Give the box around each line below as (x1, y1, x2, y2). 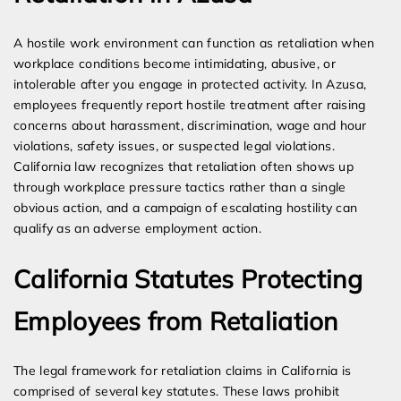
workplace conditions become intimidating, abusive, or (13, 55, 336, 73)
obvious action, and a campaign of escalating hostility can (13, 200, 358, 217)
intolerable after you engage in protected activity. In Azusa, (13, 76, 367, 93)
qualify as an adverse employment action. (13, 220, 262, 237)
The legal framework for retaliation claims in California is (13, 363, 352, 380)
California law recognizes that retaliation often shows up (13, 158, 354, 175)
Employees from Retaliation (13, 305, 338, 337)
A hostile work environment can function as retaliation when (13, 35, 375, 52)
